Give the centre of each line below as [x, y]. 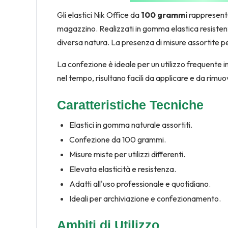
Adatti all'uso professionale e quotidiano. [140, 183]
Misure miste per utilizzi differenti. [127, 154]
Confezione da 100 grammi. [117, 139]
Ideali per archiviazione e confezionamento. [145, 198]
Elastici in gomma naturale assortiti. [131, 124]
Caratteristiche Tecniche [130, 105]
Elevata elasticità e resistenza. [122, 169]
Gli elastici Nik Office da [99, 15]
